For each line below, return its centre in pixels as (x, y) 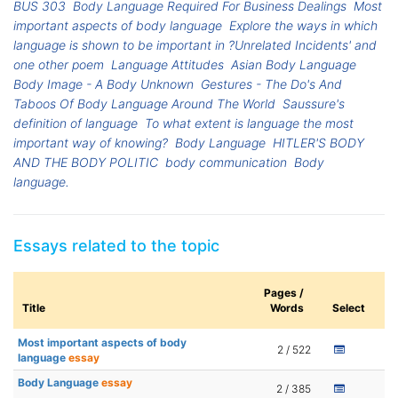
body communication (227, 163)
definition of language (76, 123)
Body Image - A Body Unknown (103, 84)
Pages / (284, 293)
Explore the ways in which (304, 26)
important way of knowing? (91, 143)
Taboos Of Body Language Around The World (144, 104)
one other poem (59, 65)
